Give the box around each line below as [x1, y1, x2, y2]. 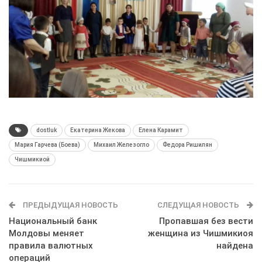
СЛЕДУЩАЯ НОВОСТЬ [157, 201, 241, 209]
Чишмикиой [15, 156, 50, 163]
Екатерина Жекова [70, 127, 125, 133]
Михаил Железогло [94, 142, 149, 148]
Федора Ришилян [163, 142, 212, 148]
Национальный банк [9, 216, 97, 226]
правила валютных [9, 240, 93, 251]
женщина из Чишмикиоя [148, 228, 253, 239]
